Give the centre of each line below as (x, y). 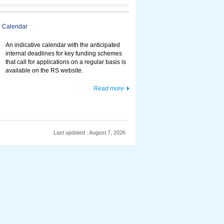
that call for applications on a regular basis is (66, 62)
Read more (109, 88)
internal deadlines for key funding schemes (64, 53)
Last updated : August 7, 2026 (89, 132)
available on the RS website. (44, 70)
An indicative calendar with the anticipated (63, 45)
